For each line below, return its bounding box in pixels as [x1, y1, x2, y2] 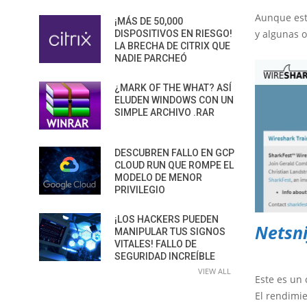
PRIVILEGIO [114, 184, 165, 195]
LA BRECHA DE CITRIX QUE [114, 40, 230, 51]
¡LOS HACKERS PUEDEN [114, 214, 219, 225]
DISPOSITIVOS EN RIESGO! [114, 28, 232, 39]
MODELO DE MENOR [114, 172, 202, 183]
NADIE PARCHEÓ [114, 53, 187, 64]
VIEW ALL [198, 266, 231, 276]
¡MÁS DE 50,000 [114, 16, 183, 27]
